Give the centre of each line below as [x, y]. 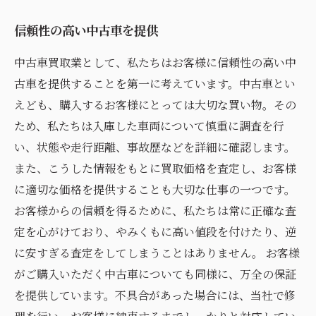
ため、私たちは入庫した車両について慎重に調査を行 [149, 126]
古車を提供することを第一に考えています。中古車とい [155, 84]
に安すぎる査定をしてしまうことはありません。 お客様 [157, 253]
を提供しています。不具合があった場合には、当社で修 [155, 295]
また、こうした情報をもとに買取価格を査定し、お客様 [155, 168]
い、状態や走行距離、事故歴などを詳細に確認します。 [155, 147]
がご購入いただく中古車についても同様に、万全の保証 [155, 274]
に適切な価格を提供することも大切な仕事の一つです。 [155, 189]
